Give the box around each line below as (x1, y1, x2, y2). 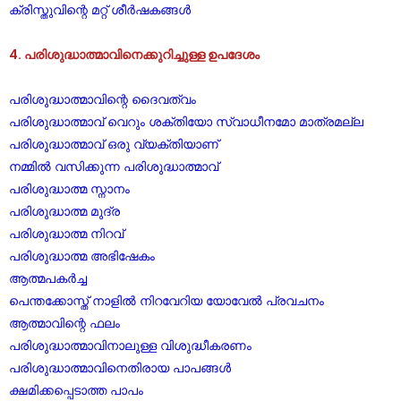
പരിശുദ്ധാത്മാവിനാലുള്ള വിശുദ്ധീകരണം (9, 337, 252, 354)
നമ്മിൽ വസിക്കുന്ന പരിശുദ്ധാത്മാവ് (9, 158, 218, 175)
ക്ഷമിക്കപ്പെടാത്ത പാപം (9, 381, 143, 399)
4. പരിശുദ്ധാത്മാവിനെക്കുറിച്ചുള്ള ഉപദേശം (9, 46, 260, 64)
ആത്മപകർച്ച (9, 269, 87, 287)
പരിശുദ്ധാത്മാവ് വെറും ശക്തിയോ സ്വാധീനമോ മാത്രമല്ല (9, 113, 363, 131)
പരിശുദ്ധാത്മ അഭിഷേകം (9, 247, 155, 265)
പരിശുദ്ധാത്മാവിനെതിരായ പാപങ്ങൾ (9, 359, 231, 377)
